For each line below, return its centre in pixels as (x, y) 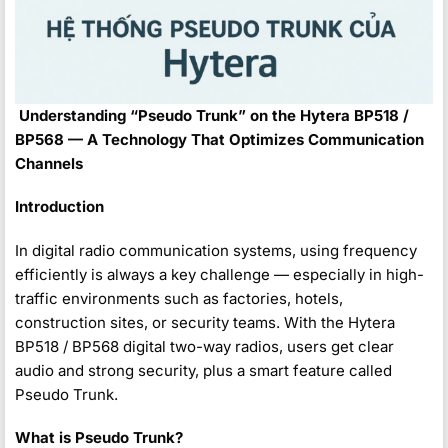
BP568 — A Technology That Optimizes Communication (219, 139)
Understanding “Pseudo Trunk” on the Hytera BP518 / (214, 115)
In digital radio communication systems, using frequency (216, 250)
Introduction (59, 207)
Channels (49, 163)
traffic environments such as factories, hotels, (179, 298)
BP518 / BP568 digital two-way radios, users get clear (204, 346)
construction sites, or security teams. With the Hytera (205, 322)
